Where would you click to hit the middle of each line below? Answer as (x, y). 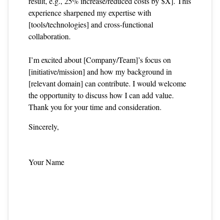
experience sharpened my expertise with (90, 12)
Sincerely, (44, 126)
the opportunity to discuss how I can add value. (101, 95)
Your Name (47, 162)
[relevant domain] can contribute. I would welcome (108, 83)
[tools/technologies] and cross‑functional (91, 24)
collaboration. (50, 36)
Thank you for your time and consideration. (95, 107)
